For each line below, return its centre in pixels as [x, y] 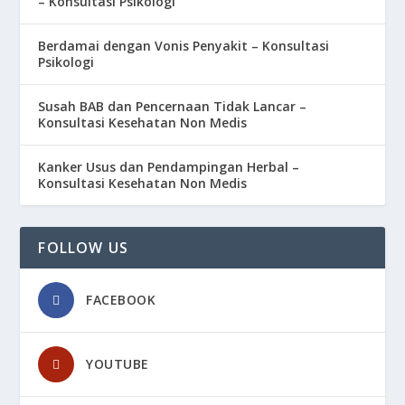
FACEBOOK [121, 300]
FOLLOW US [84, 248]
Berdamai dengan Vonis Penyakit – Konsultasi [184, 46]
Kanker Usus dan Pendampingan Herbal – [169, 167]
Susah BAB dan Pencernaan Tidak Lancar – [173, 107]
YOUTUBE [118, 364]
